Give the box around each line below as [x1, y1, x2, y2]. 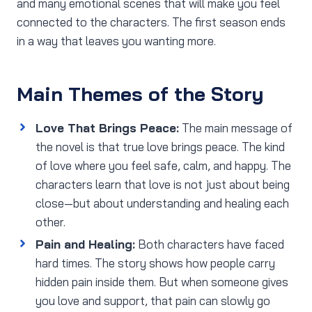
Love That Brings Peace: [36, 120, 179, 136]
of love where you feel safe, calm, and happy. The [36, 158, 291, 173]
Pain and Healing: [36, 237, 135, 252]
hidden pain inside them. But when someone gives [36, 274, 288, 290]
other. [36, 214, 65, 230]
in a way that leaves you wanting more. [17, 33, 216, 49]
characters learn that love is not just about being [36, 177, 290, 192]
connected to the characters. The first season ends [17, 15, 286, 30]
